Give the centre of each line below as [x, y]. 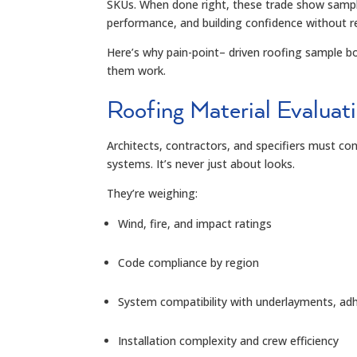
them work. [137, 70]
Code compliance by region [189, 262]
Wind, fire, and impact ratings [195, 223]
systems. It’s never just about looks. [201, 163]
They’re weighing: [153, 193]
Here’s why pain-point [163, 52]
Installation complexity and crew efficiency [229, 340]
